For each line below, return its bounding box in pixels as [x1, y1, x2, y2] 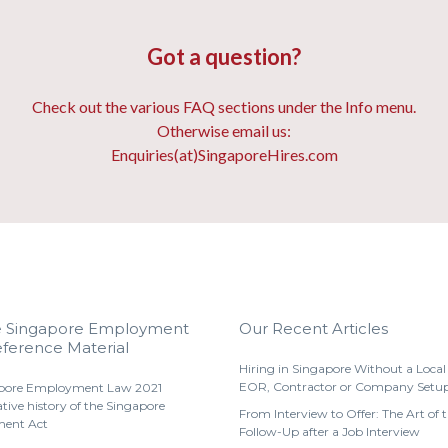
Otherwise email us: [157, 121, 291, 140]
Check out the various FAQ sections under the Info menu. [32, 97, 416, 116]
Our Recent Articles [239, 319, 388, 338]
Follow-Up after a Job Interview [239, 424, 420, 439]
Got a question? [147, 43, 301, 70]
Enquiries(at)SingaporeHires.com [110, 145, 338, 164]
